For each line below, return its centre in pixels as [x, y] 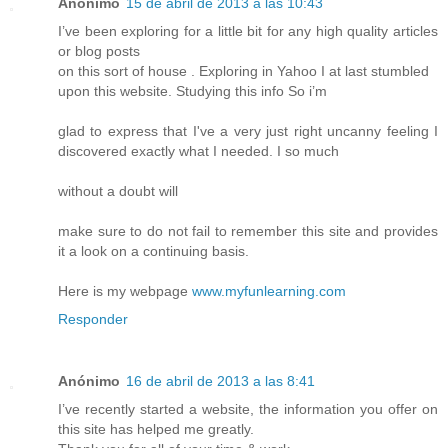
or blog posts [99, 50]
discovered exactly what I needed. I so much [198, 150]
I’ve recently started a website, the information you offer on [248, 408]
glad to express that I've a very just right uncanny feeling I [248, 130]
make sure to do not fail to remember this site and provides [248, 230]
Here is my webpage [125, 290]
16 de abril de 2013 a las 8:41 [220, 380]
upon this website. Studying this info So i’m [192, 90]
